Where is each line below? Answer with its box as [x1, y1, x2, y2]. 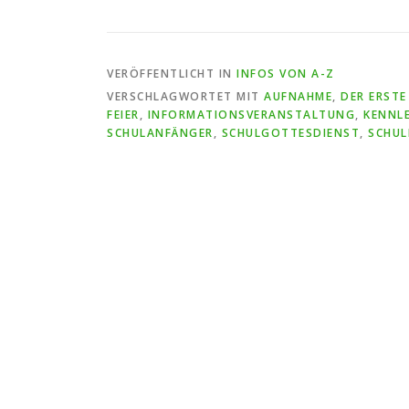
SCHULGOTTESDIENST [221, 125, 360, 141]
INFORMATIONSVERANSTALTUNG [147, 107, 355, 122]
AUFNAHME [264, 89, 332, 104]
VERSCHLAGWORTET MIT [107, 89, 264, 104]
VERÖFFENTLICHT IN [107, 66, 236, 81]
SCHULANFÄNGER [107, 125, 214, 141]
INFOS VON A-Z [236, 66, 335, 81]
